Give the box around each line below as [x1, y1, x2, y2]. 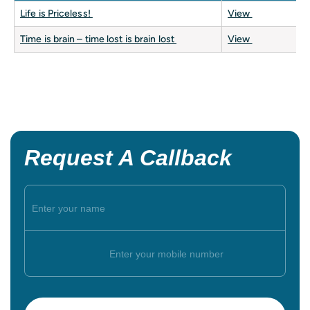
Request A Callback [24, 145, 232, 170]
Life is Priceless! [20, 8, 93, 19]
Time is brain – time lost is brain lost [20, 33, 176, 45]
